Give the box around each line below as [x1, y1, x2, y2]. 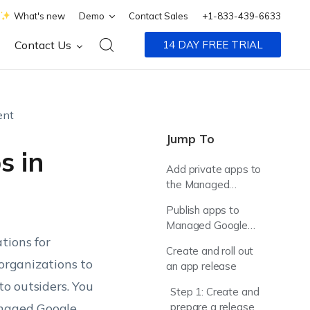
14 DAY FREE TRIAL [163, 38, 264, 51]
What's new [14, 10, 66, 21]
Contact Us [15, 38, 75, 52]
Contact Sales [129, 10, 189, 21]
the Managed [166, 178, 230, 191]
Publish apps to [166, 203, 239, 217]
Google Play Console [166, 193, 264, 206]
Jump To [166, 131, 215, 146]
